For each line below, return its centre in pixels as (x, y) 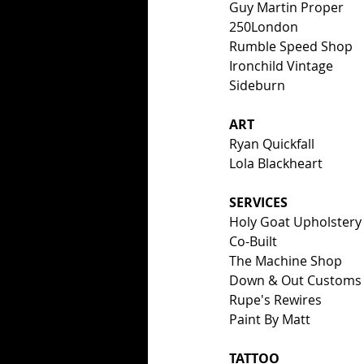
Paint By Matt (270, 320)
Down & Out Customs (295, 281)
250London (264, 27)
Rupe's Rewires (275, 300)
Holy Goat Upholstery (295, 222)
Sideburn (257, 86)
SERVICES (258, 203)
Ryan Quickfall (272, 144)
